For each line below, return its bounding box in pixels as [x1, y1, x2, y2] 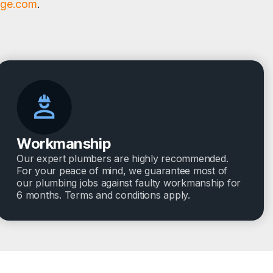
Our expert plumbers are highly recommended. [16, 152, 229, 165]
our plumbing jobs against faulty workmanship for [16, 177, 241, 190]
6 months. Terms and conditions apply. [16, 189, 190, 202]
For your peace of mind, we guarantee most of [16, 165, 227, 177]
